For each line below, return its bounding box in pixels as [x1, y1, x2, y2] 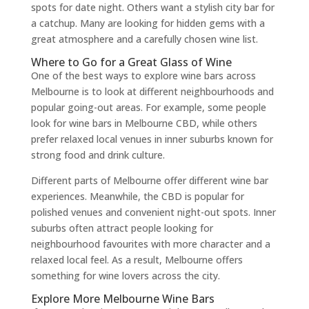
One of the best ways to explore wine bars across [30, 68, 256, 82]
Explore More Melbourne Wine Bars [30, 290, 215, 306]
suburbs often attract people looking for [30, 221, 213, 235]
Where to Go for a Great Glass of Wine [30, 54, 232, 70]
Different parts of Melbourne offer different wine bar [30, 173, 268, 187]
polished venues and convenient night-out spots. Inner [30, 205, 276, 219]
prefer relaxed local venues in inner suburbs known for [30, 132, 273, 146]
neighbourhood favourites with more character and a [30, 237, 270, 250]
